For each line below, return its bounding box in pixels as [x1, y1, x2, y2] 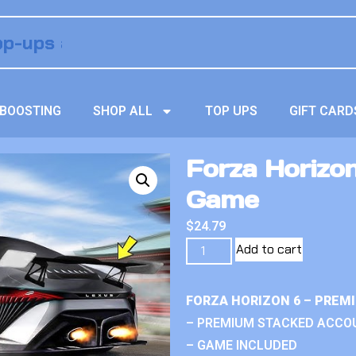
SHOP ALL [93, 103, 153, 118]
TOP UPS [205, 103, 258, 118]
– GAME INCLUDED [186, 338, 297, 353]
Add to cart [236, 241, 303, 257]
